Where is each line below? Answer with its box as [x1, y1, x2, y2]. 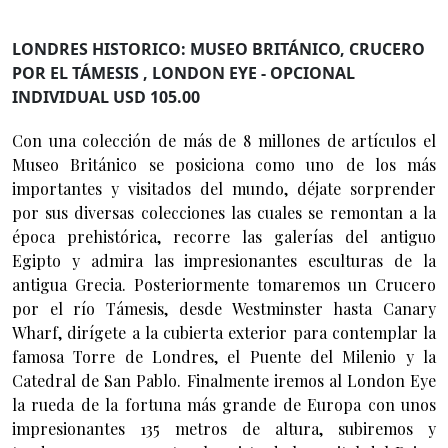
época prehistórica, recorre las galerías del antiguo [12, 225, 436, 247]
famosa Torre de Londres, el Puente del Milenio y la [12, 345, 436, 367]
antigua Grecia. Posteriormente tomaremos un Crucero [12, 273, 436, 295]
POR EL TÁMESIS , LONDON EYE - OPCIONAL [12, 61, 355, 84]
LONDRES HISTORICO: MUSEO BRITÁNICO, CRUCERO [12, 37, 425, 60]
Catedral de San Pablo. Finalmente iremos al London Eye [12, 369, 436, 391]
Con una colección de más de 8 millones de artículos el [12, 129, 436, 151]
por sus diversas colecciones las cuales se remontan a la [12, 201, 436, 223]
